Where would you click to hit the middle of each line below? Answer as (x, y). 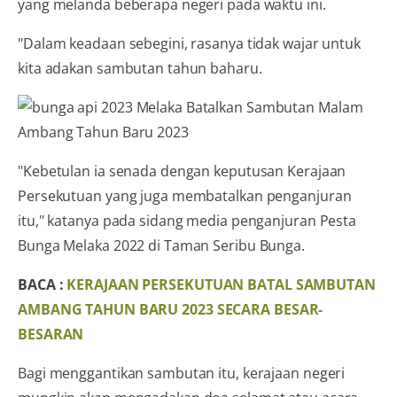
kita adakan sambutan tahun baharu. (140, 68)
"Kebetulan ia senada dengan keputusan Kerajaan (182, 171)
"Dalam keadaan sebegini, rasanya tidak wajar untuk (189, 43)
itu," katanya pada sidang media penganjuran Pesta (187, 220)
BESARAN (51, 334)
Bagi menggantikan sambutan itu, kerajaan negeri (182, 373)
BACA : (43, 284)
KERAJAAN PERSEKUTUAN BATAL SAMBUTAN (221, 284)
